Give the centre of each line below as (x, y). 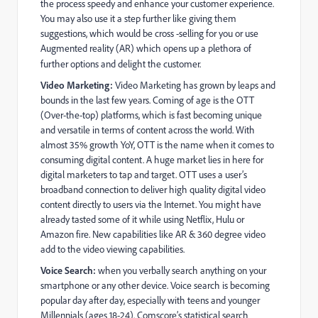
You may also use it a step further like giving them (138, 18)
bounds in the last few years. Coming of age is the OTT (147, 100)
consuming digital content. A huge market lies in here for (152, 160)
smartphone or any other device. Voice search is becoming (155, 285)
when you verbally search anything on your (182, 270)
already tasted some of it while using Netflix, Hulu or (142, 219)
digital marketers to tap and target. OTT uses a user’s (144, 175)
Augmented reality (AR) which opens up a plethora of (146, 48)
